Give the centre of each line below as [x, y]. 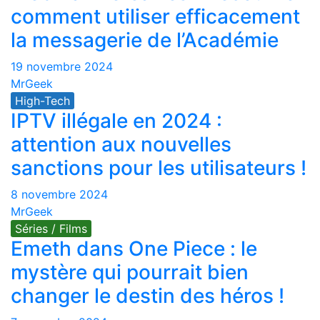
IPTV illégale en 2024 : [116, 121]
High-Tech [42, 101]
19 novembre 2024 [62, 66]
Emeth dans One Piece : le [134, 249]
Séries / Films [51, 229]
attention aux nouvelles [121, 144]
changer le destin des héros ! [147, 296]
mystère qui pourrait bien [130, 272]
